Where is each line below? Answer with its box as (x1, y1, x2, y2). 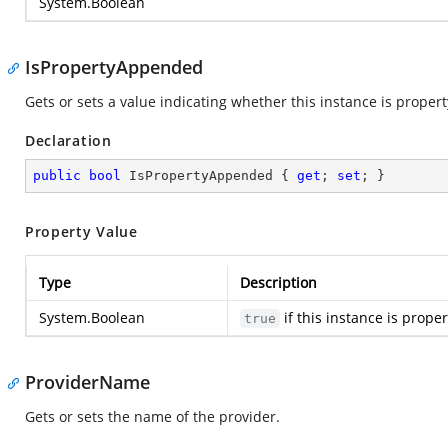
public (33, 168, 81, 183)
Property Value (25, 222, 138, 241)
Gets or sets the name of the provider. (25, 407, 280, 426)
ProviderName (25, 370, 150, 394)
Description (240, 273, 317, 292)
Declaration (25, 131, 112, 150)
